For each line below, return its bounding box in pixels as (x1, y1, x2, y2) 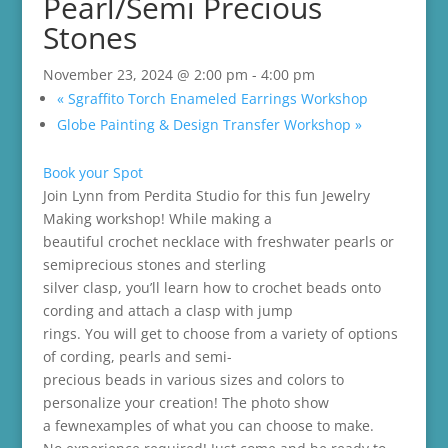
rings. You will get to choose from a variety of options (42, 324, 398, 343)
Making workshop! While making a (42, 209, 272, 228)
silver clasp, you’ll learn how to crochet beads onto (42, 278, 381, 297)
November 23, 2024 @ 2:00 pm (42, 65, 248, 84)
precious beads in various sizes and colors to (42, 370, 344, 389)
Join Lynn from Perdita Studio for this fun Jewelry (42, 186, 370, 205)
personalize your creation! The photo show (42, 393, 329, 412)
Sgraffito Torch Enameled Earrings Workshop (63, 89, 368, 108)
